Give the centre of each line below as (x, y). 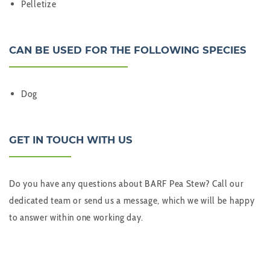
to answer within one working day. (77, 218)
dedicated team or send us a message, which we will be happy (132, 201)
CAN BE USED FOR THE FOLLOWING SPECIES (128, 50)
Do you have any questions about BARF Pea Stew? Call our (127, 184)
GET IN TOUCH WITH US (71, 140)
